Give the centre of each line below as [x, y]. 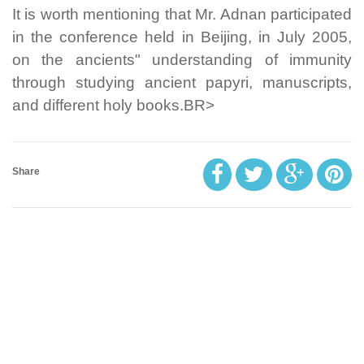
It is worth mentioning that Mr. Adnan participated [182, 14]
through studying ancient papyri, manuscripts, [182, 82]
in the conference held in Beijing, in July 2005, [182, 37]
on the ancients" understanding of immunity [182, 60]
